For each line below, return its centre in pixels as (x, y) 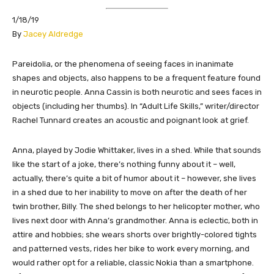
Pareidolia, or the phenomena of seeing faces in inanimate (123, 64)
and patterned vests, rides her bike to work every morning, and (131, 249)
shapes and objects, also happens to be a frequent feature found (136, 78)
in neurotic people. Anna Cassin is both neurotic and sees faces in (137, 92)
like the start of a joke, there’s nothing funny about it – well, (124, 165)
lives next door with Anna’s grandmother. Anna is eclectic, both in (135, 221)
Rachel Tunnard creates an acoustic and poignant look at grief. (131, 120)
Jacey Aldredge (53, 34)
